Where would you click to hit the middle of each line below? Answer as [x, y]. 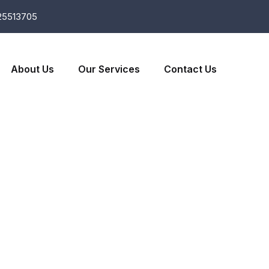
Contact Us [190, 69]
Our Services [109, 69]
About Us [32, 69]
